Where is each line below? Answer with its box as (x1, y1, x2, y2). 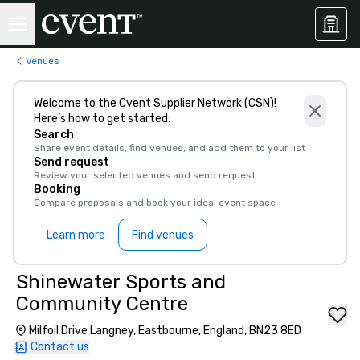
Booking (34, 182, 80, 196)
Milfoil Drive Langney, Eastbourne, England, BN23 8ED (29, 324, 301, 337)
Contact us (31, 340, 89, 354)
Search (34, 128, 74, 141)
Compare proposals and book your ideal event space (34, 197, 276, 208)
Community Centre (16, 292, 188, 315)
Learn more (47, 227, 105, 242)
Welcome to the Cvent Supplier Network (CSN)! (34, 96, 276, 110)
